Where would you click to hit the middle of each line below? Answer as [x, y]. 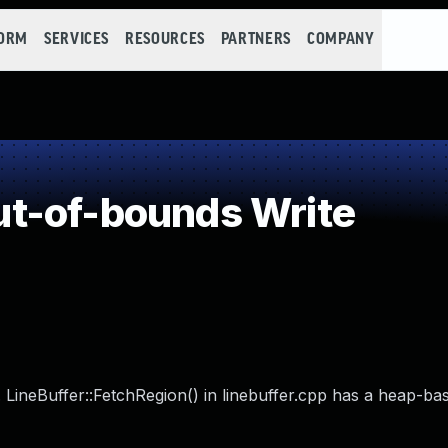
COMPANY [340, 39]
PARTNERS [255, 39]
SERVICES [76, 39]
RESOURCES [165, 39]
